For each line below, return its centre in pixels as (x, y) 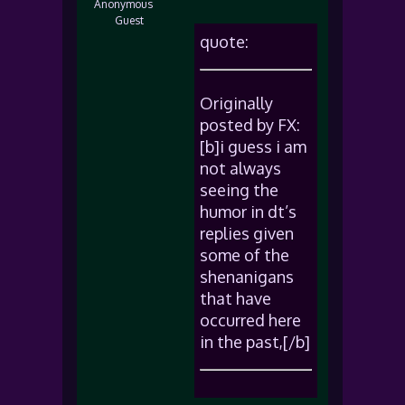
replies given (247, 233)
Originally (236, 103)
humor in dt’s (248, 212)
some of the (245, 255)
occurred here (250, 320)
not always (240, 168)
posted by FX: (250, 125)
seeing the (239, 190)
